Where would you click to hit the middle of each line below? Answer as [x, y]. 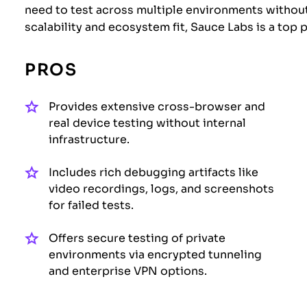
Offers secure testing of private [137, 238]
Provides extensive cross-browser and [157, 106]
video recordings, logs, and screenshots [161, 188]
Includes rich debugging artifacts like [153, 172]
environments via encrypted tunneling [155, 254]
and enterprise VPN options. [128, 271]
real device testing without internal [147, 123]
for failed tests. [91, 205]
